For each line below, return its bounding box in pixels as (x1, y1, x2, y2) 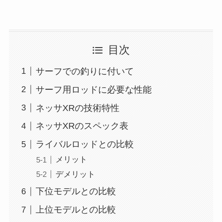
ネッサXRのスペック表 (35, 121, 128, 131)
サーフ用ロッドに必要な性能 (35, 84, 152, 95)
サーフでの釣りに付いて (35, 66, 134, 76)
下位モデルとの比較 (35, 186, 116, 197)
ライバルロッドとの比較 (35, 139, 134, 150)
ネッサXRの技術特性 (35, 103, 119, 113)
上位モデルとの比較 (35, 205, 116, 215)
